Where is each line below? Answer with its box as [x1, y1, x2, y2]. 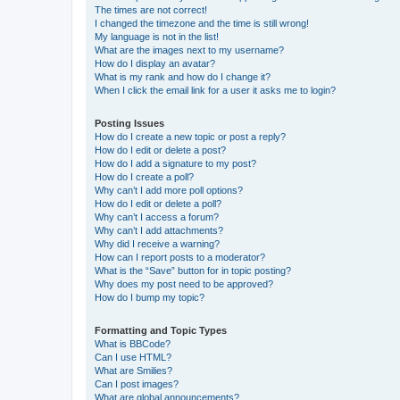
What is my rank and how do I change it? [95, 71, 271, 82]
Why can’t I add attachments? [95, 224, 223, 236]
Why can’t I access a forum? [95, 211, 219, 222]
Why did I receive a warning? [95, 237, 220, 249]
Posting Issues [95, 117, 164, 129]
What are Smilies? [95, 364, 172, 376]
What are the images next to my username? [95, 44, 284, 55]
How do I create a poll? [95, 171, 194, 182]
